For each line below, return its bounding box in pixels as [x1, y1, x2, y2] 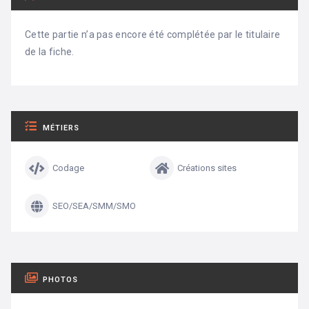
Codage [52, 163, 84, 174]
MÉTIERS [43, 123, 79, 133]
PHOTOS [43, 275, 78, 285]
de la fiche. [25, 46, 74, 58]
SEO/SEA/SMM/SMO [52, 201, 136, 212]
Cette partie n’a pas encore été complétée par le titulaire [25, 29, 281, 41]
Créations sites [177, 163, 237, 174]
